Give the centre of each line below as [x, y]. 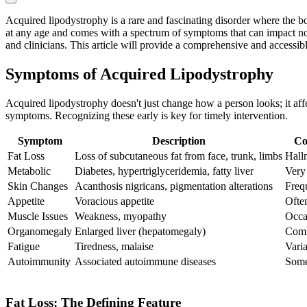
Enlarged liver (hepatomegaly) [140, 232]
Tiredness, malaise [114, 247]
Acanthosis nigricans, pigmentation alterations [174, 186]
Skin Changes [38, 186]
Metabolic [29, 171]
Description [179, 141]
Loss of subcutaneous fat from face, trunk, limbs [179, 156]
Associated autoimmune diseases [145, 262]
